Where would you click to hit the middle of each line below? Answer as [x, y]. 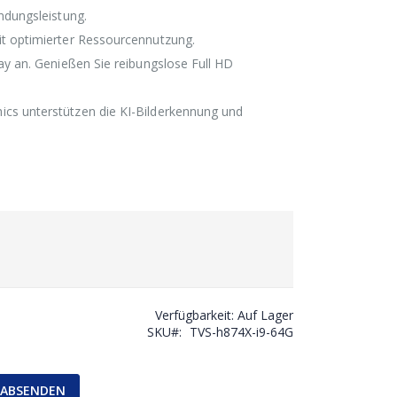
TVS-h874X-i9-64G [241, 332]
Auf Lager [265, 315]
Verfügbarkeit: [194, 315]
